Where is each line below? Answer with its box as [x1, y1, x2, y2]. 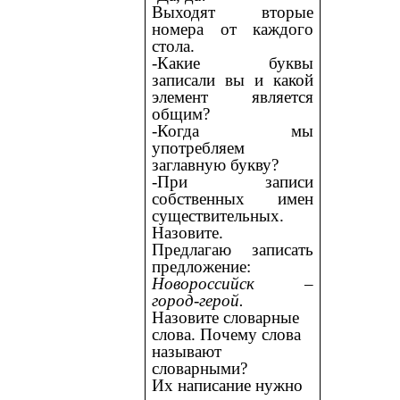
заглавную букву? [152, 154, 279, 174]
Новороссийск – [152, 273, 313, 293]
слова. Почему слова [152, 324, 302, 344]
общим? [152, 104, 211, 123]
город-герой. [152, 290, 245, 310]
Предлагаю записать [152, 239, 313, 259]
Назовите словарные [152, 307, 300, 327]
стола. [152, 36, 196, 55]
